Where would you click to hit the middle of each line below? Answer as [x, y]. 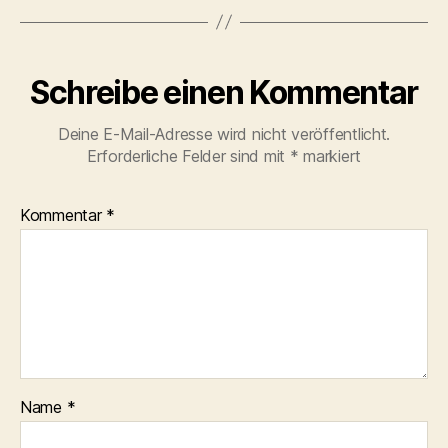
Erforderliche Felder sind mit [188, 155]
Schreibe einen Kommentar [224, 92]
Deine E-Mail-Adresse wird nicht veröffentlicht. [224, 133]
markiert [330, 155]
